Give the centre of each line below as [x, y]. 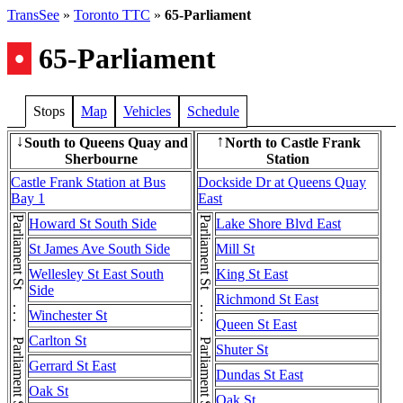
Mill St [235, 248]
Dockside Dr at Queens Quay [282, 182]
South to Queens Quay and [106, 142]
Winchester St [68, 315]
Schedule [213, 111]
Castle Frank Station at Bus [88, 182]
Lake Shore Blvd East [278, 223]
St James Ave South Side [99, 248]
